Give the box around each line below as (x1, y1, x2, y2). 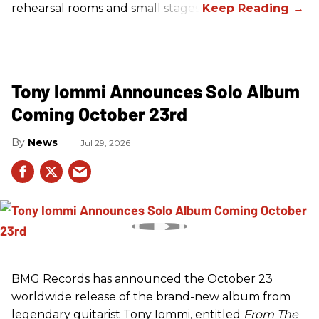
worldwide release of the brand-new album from (11, 289, 291, 303)
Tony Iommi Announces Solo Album (11, 79, 300, 102)
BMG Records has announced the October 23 (11, 271, 273, 286)
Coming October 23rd (11, 102, 187, 125)
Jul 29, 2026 (80, 137, 130, 148)
